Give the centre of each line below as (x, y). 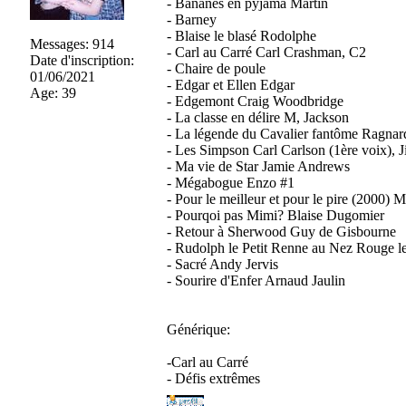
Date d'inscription (80, 60)
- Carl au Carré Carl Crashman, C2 (266, 52)
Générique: (198, 329)
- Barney (191, 19)
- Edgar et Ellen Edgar (230, 85)
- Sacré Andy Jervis (222, 264)
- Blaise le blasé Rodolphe (241, 36)
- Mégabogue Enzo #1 (230, 183)
